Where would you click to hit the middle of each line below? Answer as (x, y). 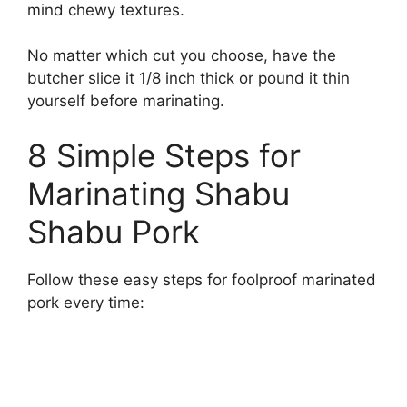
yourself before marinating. (126, 101)
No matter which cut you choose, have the (182, 56)
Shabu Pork (114, 231)
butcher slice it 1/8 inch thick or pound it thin (189, 79)
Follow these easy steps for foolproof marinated (202, 279)
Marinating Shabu (159, 193)
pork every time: (86, 302)
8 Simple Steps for (164, 155)
